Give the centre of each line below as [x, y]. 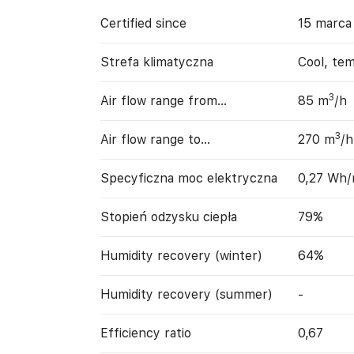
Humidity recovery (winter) [181, 256]
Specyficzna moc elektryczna [188, 178]
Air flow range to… [155, 139]
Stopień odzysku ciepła [168, 217]
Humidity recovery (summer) [186, 294]
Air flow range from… [163, 101]
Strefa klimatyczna [156, 62]
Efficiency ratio [145, 333]
